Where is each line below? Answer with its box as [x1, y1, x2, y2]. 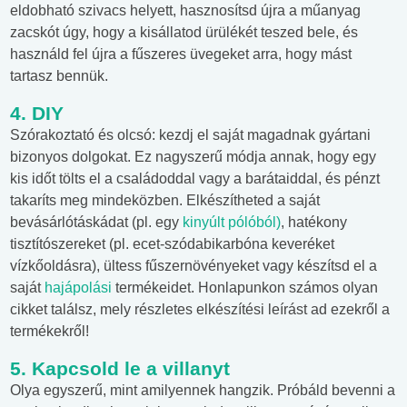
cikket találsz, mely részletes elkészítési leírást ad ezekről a [10, 302, 390, 318]
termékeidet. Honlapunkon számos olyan [112, 280, 378, 296]
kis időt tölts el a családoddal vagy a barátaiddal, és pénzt [10, 171, 380, 187]
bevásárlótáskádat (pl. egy [10, 214, 183, 231]
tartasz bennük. [10, 68, 108, 84]
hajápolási [45, 280, 112, 296]
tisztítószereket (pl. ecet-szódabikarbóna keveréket [10, 236, 334, 253]
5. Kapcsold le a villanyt [10, 358, 230, 380]
